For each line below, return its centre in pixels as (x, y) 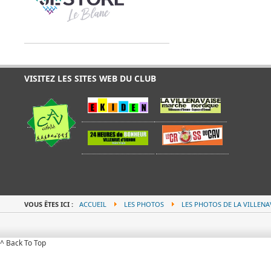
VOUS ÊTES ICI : (50, 204)
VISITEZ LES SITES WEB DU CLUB (90, 78)
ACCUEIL (93, 204)
